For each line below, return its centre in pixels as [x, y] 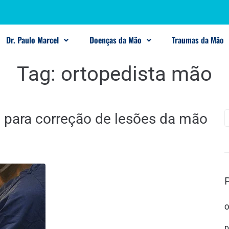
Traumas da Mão [198, 40]
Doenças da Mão [115, 40]
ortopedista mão [136, 74]
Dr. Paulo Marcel [33, 40]
